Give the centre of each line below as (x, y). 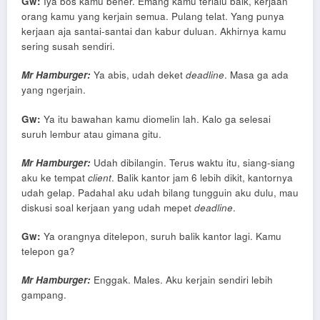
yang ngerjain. (54, 90)
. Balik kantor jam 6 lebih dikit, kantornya (202, 177)
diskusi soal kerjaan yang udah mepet (108, 207)
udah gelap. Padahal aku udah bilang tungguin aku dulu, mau (160, 192)
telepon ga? (48, 251)
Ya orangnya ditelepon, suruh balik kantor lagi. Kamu (161, 236)
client (100, 177)
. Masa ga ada (256, 75)
